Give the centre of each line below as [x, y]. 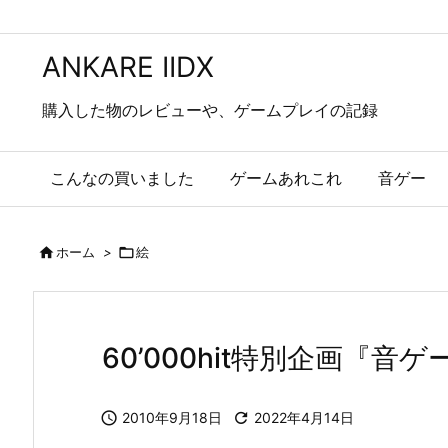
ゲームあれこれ [286, 178]
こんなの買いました [122, 178]
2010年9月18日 [172, 417]
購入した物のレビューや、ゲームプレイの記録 [210, 110]
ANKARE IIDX [128, 67]
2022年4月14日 [304, 417]
